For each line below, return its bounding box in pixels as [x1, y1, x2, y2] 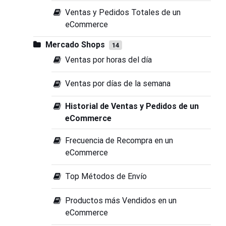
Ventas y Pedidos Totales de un [65, 8, 181, 18]
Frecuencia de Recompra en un [65, 135, 174, 145]
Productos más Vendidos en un [65, 195, 177, 205]
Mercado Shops [45, 39, 107, 49]
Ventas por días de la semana [65, 79, 171, 89]
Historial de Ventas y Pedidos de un [65, 101, 199, 111]
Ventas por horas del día [65, 55, 152, 65]
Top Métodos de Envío [65, 172, 147, 182]
